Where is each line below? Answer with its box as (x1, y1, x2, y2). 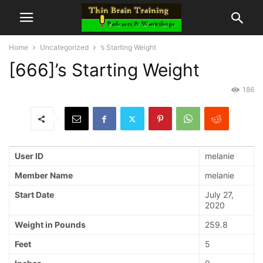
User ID (15, 151, 43, 161)
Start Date (15, 190, 54, 200)
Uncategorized (40, 43, 89, 52)
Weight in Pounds (15, 220, 86, 230)
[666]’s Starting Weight (9, 59, 200, 80)
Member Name (15, 170, 73, 181)
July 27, (205, 190, 234, 200)
